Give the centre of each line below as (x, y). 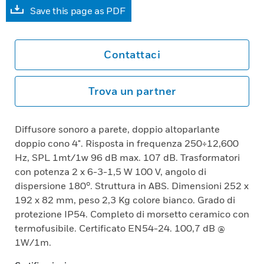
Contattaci (132, 55)
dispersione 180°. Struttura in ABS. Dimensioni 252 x (132, 186)
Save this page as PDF (78, 11)
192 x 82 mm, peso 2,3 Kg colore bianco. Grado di (125, 200)
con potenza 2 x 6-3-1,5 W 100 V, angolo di (110, 171)
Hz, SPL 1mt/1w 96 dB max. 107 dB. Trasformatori (127, 157)
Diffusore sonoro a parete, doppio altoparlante (117, 129)
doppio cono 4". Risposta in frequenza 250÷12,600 (127, 143)
